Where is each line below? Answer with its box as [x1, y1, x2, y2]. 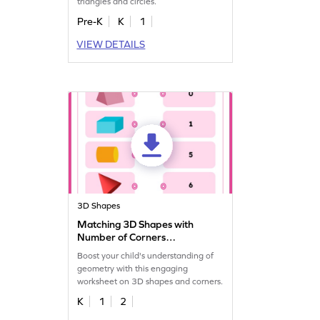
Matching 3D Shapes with [77, 218, 194, 230]
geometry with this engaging [77, 263, 189, 274]
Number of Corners [77, 231, 166, 243]
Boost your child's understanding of [77, 250, 214, 261]
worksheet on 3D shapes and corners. [77, 276, 224, 286]
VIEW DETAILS [76, 38, 146, 50]
